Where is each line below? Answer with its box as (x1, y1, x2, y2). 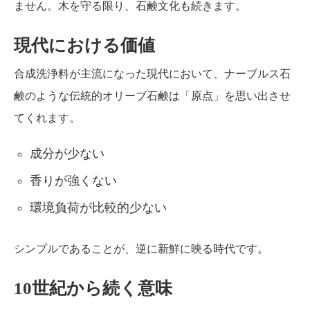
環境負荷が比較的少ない (30, 200, 167, 215)
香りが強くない (30, 173, 118, 188)
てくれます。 (14, 111, 80, 124)
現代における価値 (14, 35, 155, 55)
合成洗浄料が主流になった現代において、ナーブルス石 (14, 67, 291, 80)
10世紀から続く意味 (14, 278, 172, 298)
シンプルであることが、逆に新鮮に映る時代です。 (14, 242, 268, 255)
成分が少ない (30, 146, 105, 161)
